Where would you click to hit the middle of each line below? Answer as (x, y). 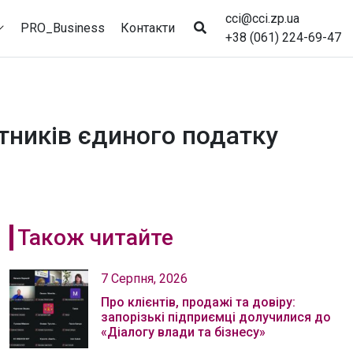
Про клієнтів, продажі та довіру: (198, 302)
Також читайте (95, 238)
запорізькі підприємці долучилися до (216, 317)
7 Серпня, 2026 (144, 279)
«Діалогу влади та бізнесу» (183, 332)
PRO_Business (63, 28)
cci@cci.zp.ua (262, 19)
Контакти (148, 28)
